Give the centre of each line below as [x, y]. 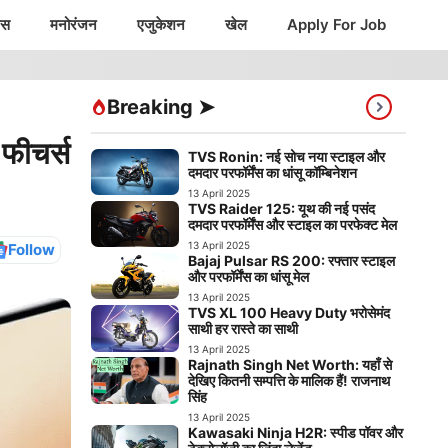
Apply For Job [336, 24]
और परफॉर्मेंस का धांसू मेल [249, 276]
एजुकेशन [161, 24]
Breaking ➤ [161, 107]
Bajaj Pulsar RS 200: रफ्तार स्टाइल [292, 260]
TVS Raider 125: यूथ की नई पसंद [282, 208]
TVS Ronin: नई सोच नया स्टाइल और [287, 156]
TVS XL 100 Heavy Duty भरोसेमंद [289, 312]
